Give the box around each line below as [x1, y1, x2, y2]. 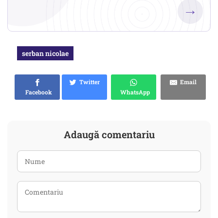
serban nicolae [22, 49, 69, 58]
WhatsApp [117, 88, 150, 96]
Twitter [76, 78, 100, 86]
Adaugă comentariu [63, 128, 155, 141]
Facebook [22, 88, 52, 96]
